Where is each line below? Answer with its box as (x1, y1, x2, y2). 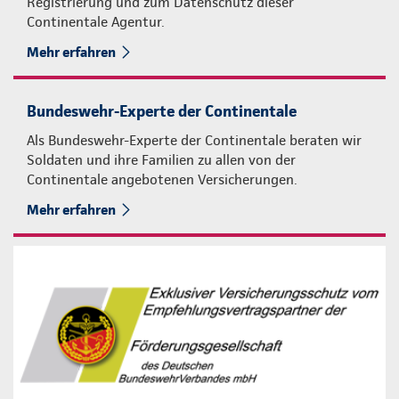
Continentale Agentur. (27, 12, 165, 30)
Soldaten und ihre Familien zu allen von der (27, 151, 296, 168)
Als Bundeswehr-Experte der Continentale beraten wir (27, 131, 362, 149)
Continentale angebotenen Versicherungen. (27, 170, 297, 188)
